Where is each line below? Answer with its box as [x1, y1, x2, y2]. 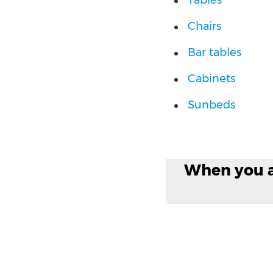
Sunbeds [188, 98, 235, 112]
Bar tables [188, 46, 241, 59]
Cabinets [188, 72, 235, 85]
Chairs [188, 19, 221, 33]
